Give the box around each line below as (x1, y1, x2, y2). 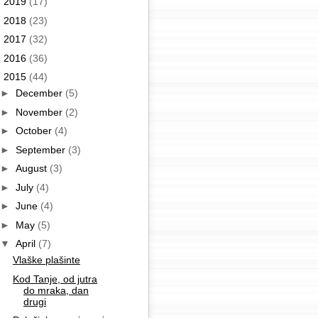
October (15, 125, 55, 137)
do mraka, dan (23, 284, 89, 296)
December (15, 87, 65, 99)
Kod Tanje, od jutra (12, 273, 97, 285)
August (15, 163, 50, 175)
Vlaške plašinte (12, 254, 80, 266)
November (15, 106, 65, 118)
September (15, 143, 68, 155)
